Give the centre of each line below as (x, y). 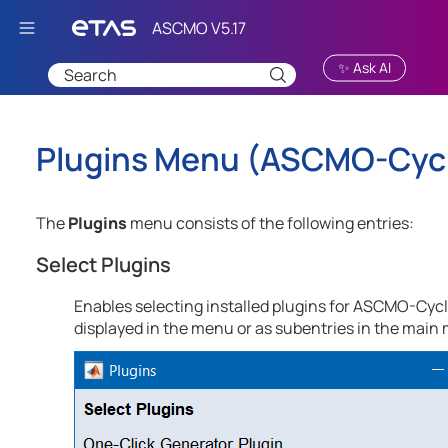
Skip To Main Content (240, 23)
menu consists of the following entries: (270, 223)
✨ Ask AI (364, 67)
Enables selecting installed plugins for (213, 306)
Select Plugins (103, 265)
